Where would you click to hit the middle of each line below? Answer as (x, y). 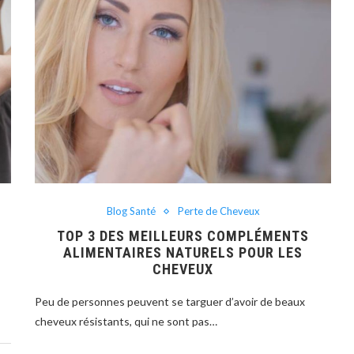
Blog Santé (131, 211)
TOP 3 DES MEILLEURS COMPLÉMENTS (183, 236)
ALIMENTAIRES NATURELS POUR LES (183, 253)
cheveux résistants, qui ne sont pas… (126, 322)
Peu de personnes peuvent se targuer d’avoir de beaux (170, 302)
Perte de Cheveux (218, 211)
